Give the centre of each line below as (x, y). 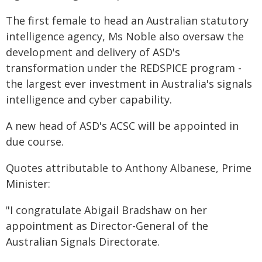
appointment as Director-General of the (107, 226)
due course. (35, 142)
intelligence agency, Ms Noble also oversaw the (125, 36)
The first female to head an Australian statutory (127, 20)
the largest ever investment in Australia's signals (129, 84)
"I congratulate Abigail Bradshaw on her (106, 210)
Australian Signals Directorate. (83, 242)
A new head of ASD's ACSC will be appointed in (122, 126)
